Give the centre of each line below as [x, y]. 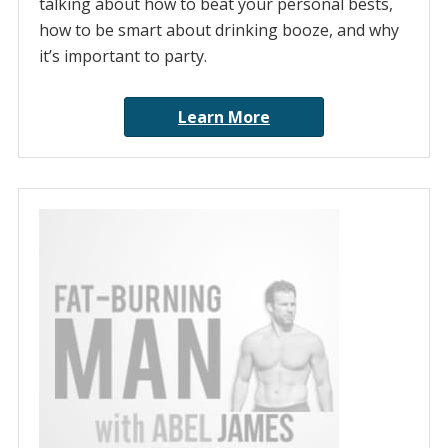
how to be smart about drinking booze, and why [218, 30]
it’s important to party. [122, 56]
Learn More [224, 117]
